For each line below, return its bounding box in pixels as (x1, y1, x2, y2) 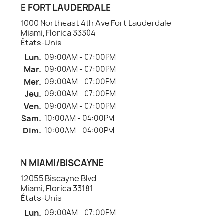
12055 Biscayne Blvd (21, 173, 96, 184)
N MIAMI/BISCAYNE (21, 157, 104, 169)
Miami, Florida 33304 (21, 27, 96, 38)
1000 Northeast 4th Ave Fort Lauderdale (21, 18, 171, 28)
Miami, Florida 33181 (21, 183, 93, 194)
